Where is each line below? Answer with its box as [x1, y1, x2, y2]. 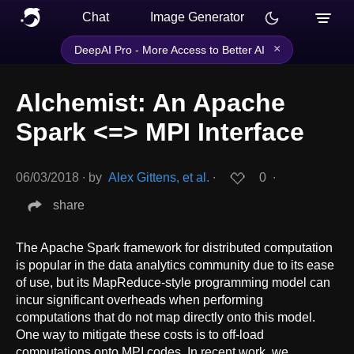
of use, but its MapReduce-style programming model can [16, 275, 330, 289]
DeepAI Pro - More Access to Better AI [74, 43, 265, 56]
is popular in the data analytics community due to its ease [16, 258, 334, 272]
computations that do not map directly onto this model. [16, 310, 315, 324]
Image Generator [150, 10, 244, 24]
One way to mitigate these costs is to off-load [16, 327, 264, 341]
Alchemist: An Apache [16, 88, 285, 118]
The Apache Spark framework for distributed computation [16, 240, 333, 254]
